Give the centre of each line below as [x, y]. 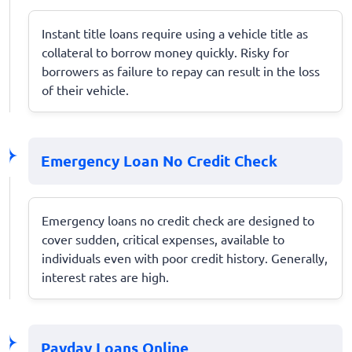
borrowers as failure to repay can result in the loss [181, 70]
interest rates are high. [105, 276]
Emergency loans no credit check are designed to [178, 220]
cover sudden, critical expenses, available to [163, 238]
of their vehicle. [85, 89]
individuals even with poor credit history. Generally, [185, 257]
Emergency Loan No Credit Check [159, 160]
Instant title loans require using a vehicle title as [175, 33]
